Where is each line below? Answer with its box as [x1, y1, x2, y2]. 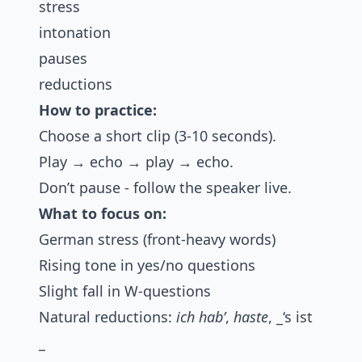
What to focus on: [39, 204, 166, 224]
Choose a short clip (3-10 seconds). [39, 126, 276, 146]
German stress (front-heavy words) [39, 229, 276, 250]
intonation [39, 23, 111, 43]
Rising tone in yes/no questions [39, 255, 255, 276]
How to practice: [39, 100, 157, 120]
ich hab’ [176, 307, 225, 327]
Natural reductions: [39, 307, 176, 327]
